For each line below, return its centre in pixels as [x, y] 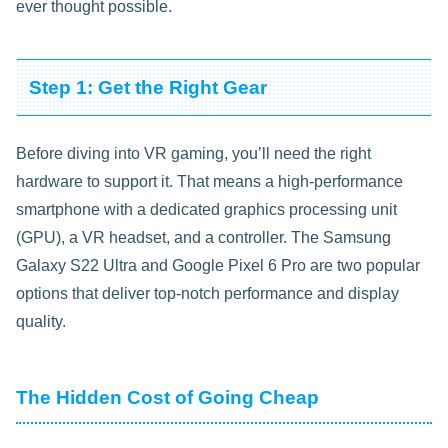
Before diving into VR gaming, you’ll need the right [193, 154]
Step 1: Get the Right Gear [148, 87]
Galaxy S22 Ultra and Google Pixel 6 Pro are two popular [218, 266]
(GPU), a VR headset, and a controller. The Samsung [203, 238]
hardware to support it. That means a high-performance [209, 182]
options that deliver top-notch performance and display [207, 294]
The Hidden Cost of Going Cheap [167, 398]
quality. [41, 322]
